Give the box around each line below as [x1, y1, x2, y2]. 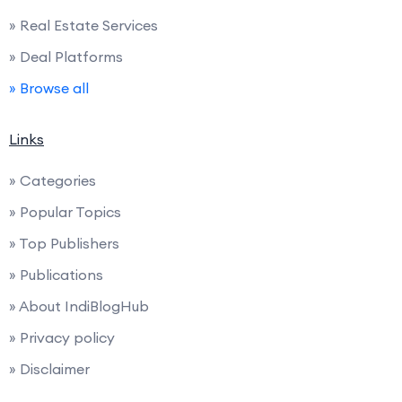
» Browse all [9, 78, 89, 97]
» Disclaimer [9, 359, 90, 378]
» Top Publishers [9, 233, 119, 252]
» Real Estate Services [9, 15, 158, 34]
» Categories [9, 170, 96, 189]
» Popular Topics [9, 202, 121, 221]
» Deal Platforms [9, 47, 123, 66]
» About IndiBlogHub [9, 296, 149, 315]
